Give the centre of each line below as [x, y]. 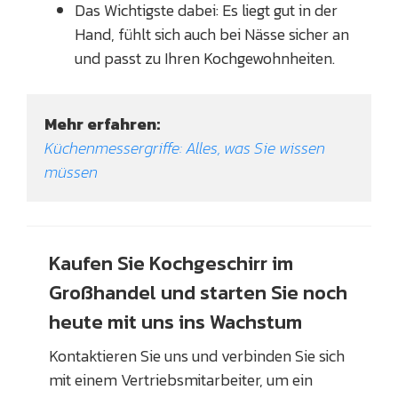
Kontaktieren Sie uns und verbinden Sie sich [197, 356]
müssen [73, 172]
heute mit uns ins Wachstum [175, 322]
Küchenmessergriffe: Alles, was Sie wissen [185, 148]
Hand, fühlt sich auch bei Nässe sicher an [212, 35]
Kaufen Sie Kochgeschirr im [171, 264]
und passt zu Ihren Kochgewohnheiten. [205, 59]
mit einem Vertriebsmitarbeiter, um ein [181, 380]
